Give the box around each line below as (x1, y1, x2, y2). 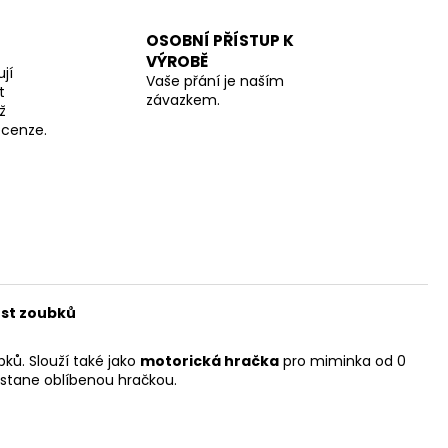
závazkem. (145, 90, 220, 111)
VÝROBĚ (145, 51, 208, 73)
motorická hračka (140, 350, 279, 371)
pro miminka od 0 (283, 350, 406, 371)
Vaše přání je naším (145, 71, 284, 92)
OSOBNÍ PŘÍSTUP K (145, 30, 294, 52)
